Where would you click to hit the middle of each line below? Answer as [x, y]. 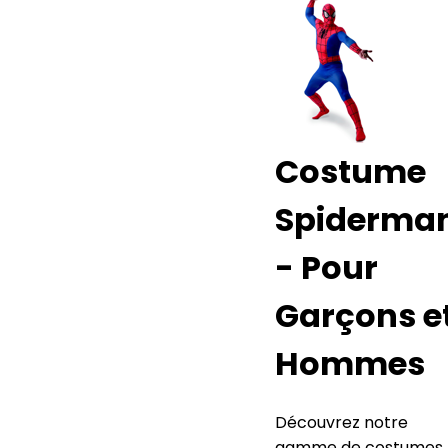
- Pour [326, 268]
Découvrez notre [341, 422]
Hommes [350, 364]
